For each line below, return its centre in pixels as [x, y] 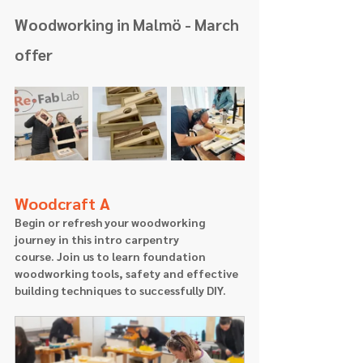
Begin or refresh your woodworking [111, 222]
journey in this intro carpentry [98, 239]
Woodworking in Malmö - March [128, 24]
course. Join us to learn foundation [111, 256]
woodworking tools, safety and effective [128, 273]
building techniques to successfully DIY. [120, 290]
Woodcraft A [62, 203]
